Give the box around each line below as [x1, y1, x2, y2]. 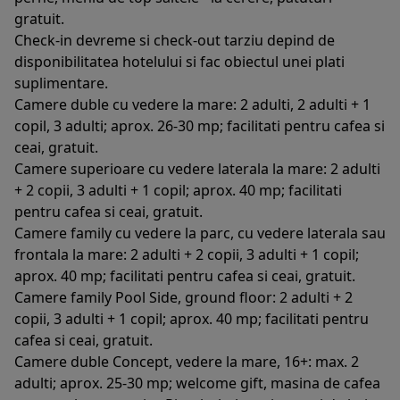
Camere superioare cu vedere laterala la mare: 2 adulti [14, 158, 380, 179]
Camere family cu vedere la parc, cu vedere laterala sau [14, 222, 386, 243]
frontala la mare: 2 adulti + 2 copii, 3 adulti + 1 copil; [14, 244, 359, 264]
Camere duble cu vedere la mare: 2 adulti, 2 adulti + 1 [14, 94, 371, 114]
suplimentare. [14, 72, 108, 93]
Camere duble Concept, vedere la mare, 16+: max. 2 [14, 351, 359, 371]
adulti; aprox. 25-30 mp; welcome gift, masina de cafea [14, 372, 380, 393]
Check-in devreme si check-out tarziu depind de [14, 29, 335, 50]
